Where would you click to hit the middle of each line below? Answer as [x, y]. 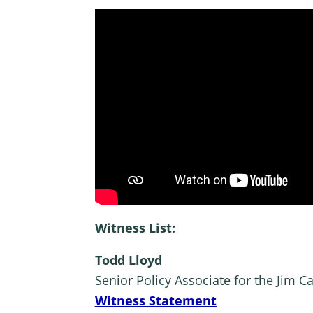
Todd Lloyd [128, 260]
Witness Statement [155, 301]
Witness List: [135, 227]
